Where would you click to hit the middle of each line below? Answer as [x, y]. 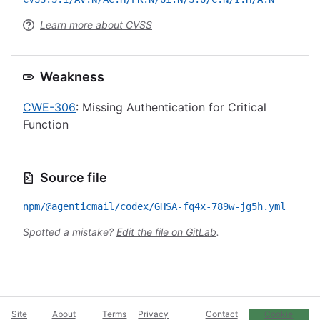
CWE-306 [49, 107]
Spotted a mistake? [70, 232]
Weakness [72, 77]
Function [46, 124]
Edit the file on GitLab [166, 232]
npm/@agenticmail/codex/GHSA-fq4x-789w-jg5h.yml [154, 206]
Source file [74, 177]
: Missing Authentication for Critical [171, 107]
